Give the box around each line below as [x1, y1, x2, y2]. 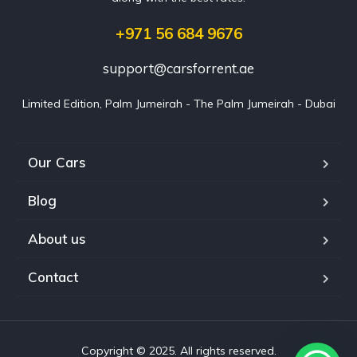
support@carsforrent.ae [103, 59, 254, 76]
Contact [28, 268, 78, 285]
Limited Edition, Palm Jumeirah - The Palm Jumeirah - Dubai [22, 96, 335, 111]
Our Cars [28, 153, 86, 171]
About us [28, 229, 86, 247]
